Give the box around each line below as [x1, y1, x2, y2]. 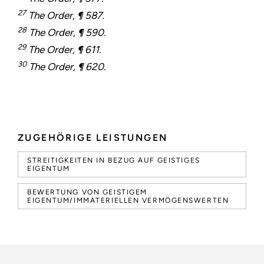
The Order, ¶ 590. [27, 27, 106, 39]
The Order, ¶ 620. [27, 61, 106, 73]
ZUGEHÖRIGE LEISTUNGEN [18, 132, 168, 144]
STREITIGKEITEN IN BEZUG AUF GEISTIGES [27, 156, 200, 165]
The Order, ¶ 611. [26, 44, 101, 56]
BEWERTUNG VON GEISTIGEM [27, 188, 147, 197]
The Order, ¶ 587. [26, 9, 104, 22]
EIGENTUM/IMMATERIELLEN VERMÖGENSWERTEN [27, 196, 229, 205]
